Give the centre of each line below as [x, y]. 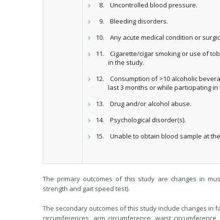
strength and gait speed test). [86, 189]
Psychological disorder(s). [148, 120]
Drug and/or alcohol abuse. [151, 104]
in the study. [126, 62]
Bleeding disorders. [139, 21]
